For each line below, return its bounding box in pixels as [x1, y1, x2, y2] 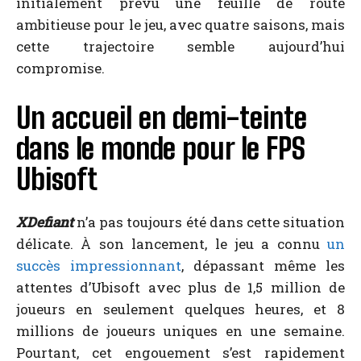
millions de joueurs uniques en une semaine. [16, 321, 345, 340]
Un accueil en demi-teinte [16, 100, 307, 135]
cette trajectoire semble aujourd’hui [16, 36, 345, 56]
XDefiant [16, 212, 73, 231]
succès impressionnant [16, 255, 181, 275]
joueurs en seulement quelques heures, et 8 [16, 299, 345, 318]
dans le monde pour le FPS [16, 131, 305, 166]
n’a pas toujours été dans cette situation [73, 212, 345, 231]
